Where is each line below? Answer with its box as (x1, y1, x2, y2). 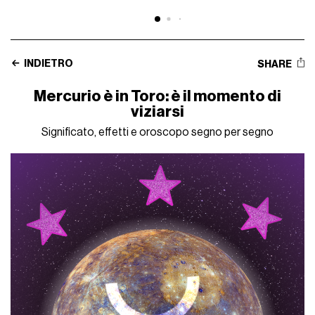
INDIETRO (22, 59, 74, 70)
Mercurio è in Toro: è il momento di (34, 89, 281, 105)
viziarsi (131, 104, 184, 120)
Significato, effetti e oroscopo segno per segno (41, 127, 274, 139)
